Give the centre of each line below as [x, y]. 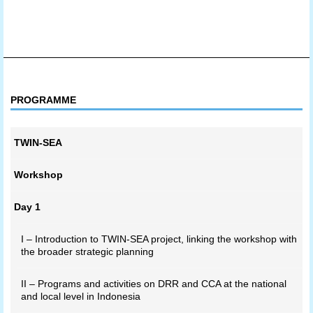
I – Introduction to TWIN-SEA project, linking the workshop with [159, 239]
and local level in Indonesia [81, 296]
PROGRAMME [43, 100]
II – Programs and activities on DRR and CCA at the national [154, 284]
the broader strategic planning [87, 252]
